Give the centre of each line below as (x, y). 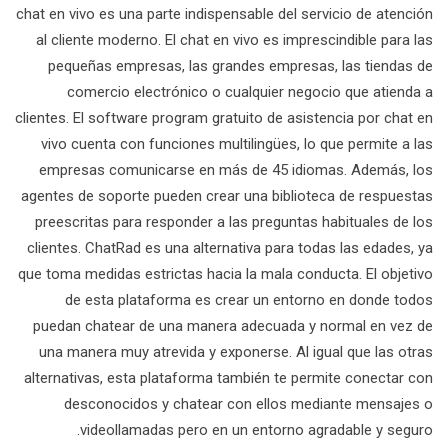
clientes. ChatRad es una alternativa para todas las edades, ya (230, 248)
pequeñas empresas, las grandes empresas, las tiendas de (240, 66)
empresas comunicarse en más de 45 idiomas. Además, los (236, 170)
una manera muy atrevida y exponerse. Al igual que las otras (236, 352)
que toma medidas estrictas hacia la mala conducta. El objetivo (225, 274)
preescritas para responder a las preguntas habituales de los (234, 222)
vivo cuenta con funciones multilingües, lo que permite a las (237, 144)
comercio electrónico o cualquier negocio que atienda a (250, 92)
